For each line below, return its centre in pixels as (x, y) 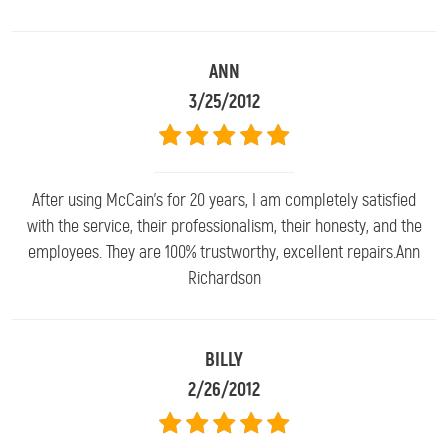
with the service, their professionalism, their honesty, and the (224, 225)
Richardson (224, 277)
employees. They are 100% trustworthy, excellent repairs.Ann (224, 251)
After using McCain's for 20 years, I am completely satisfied (224, 199)
